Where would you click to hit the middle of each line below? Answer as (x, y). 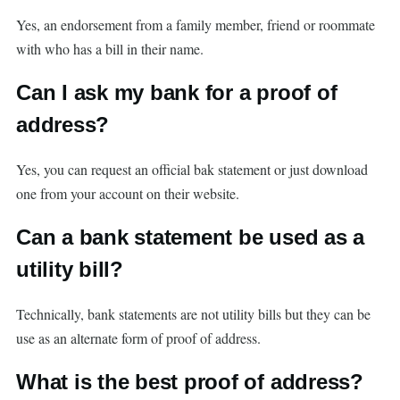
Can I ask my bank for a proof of (177, 93)
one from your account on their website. (128, 194)
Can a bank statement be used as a (191, 237)
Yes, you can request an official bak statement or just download (192, 170)
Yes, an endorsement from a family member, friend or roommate (196, 25)
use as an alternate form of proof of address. (138, 338)
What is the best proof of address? (190, 382)
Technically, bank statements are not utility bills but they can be (193, 314)
